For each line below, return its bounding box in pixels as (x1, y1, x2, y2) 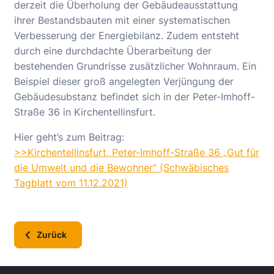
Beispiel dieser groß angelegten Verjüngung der (14, 75, 234, 87)
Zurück (37, 229, 67, 240)
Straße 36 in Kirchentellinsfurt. (14, 106, 155, 118)
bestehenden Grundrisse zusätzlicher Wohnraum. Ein (14, 60, 256, 72)
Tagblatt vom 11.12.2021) (14, 177, 128, 189)
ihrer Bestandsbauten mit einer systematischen (14, 14, 230, 26)
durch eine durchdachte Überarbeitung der (14, 45, 212, 57)
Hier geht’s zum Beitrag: (14, 131, 124, 143)
